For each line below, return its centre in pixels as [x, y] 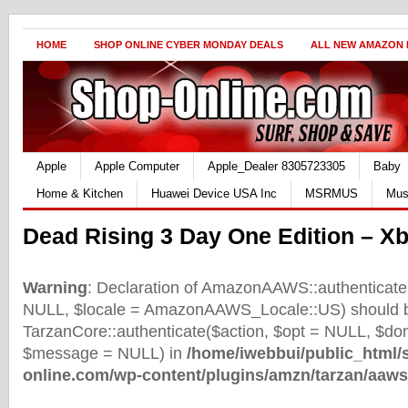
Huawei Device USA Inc [214, 194]
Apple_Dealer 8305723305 [276, 166]
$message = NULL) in [105, 353]
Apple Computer [137, 166]
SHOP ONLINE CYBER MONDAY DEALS [189, 45]
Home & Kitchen [80, 194]
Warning [55, 288]
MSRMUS [331, 194]
